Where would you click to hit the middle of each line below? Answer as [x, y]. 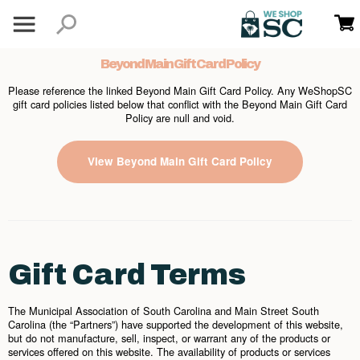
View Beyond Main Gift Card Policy [180, 162]
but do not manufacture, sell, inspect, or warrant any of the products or [169, 338]
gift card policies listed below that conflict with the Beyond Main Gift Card [180, 104]
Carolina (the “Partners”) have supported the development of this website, [176, 324]
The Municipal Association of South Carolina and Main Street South [164, 311]
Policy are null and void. [180, 118]
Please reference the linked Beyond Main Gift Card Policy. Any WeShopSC [180, 90]
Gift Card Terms [127, 275]
